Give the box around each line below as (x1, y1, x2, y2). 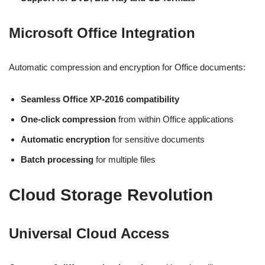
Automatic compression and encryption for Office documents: (9, 62, 245, 72)
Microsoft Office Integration (9, 25, 195, 41)
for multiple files (93, 154, 156, 164)
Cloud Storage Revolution (9, 186, 213, 204)
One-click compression (21, 114, 116, 124)
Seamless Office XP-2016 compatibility (21, 94, 179, 104)
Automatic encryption (21, 134, 110, 144)
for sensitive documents (110, 134, 205, 144)
